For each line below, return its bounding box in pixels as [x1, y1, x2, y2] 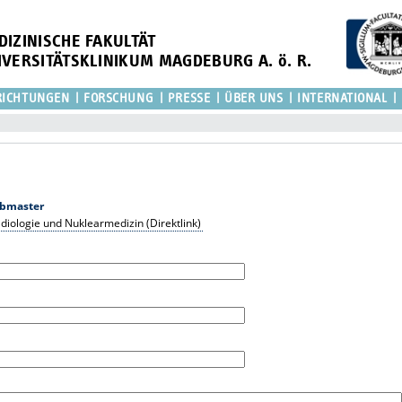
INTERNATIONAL [297, 91, 388, 105]
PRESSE [167, 91, 211, 105]
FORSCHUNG [83, 91, 154, 105]
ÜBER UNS [224, 91, 284, 105]
